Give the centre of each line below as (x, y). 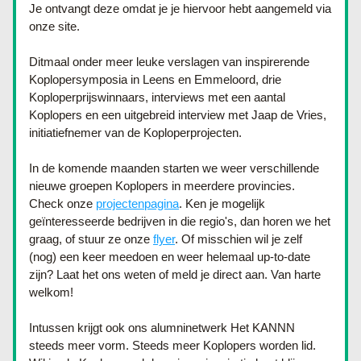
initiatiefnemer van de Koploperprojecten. (135, 133)
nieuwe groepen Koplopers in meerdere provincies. (162, 186)
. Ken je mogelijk (222, 203)
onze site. (54, 26)
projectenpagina (137, 203)
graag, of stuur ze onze (91, 239)
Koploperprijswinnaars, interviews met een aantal (157, 97)
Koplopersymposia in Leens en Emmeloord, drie (155, 79)
